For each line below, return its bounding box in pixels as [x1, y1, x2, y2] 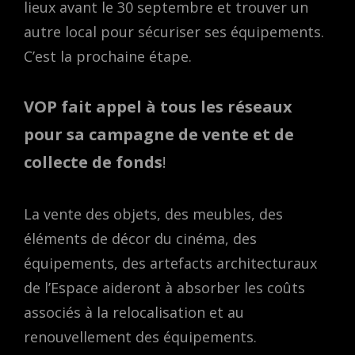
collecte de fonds [24, 151, 162, 173]
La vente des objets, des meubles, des [24, 204, 283, 224]
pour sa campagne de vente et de [24, 123, 294, 145]
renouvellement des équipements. [24, 327, 257, 347]
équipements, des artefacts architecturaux [24, 254, 317, 273]
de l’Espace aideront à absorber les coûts [24, 278, 305, 298]
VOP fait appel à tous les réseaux [24, 95, 292, 117]
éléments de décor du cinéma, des [24, 229, 257, 249]
